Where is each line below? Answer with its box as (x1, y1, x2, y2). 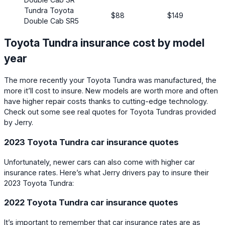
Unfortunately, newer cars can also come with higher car (4, 157, 195, 166)
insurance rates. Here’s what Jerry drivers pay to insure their (4, 168, 209, 177)
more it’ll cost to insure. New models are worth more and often (4, 86, 218, 95)
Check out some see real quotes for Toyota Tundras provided (4, 107, 216, 117)
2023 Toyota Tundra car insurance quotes (4, 137, 179, 147)
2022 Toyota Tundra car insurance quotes (4, 197, 178, 208)
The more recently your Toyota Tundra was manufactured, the (4, 76, 216, 85)
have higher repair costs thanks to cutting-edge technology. (4, 97, 208, 106)
